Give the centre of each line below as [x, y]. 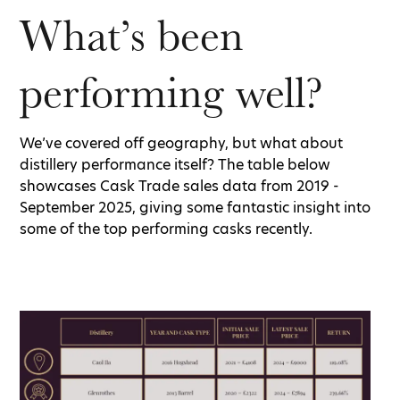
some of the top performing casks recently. [168, 229]
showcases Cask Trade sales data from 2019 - [179, 187]
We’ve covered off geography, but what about [181, 144]
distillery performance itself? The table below [175, 165]
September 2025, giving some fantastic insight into [195, 208]
